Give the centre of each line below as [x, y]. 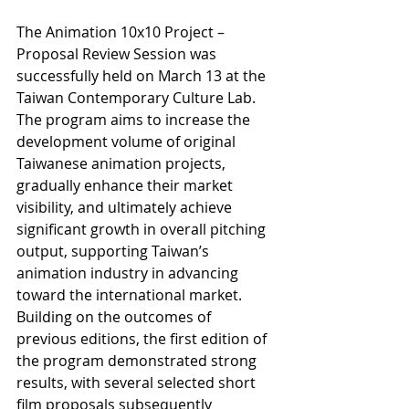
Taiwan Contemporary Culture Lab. [138, 98]
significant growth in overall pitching [143, 230]
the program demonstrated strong [138, 361]
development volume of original [128, 142]
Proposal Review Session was [118, 54]
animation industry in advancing [129, 273]
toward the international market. [129, 295]
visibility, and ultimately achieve [126, 208]
